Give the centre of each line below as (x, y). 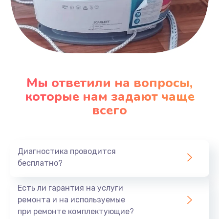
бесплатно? (40, 163)
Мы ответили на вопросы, (109, 83)
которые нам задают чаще (109, 97)
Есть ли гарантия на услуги (70, 188)
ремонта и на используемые (71, 200)
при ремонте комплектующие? (76, 212)
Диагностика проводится (67, 152)
